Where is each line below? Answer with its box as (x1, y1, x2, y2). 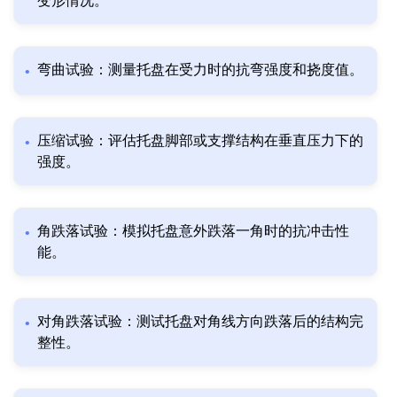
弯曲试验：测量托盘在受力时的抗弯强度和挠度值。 (37, 62, 363, 78)
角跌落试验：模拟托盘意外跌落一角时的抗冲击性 (37, 223, 349, 239)
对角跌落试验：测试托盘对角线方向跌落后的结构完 (37, 314, 363, 330)
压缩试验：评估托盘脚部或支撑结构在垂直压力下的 (37, 133, 363, 149)
